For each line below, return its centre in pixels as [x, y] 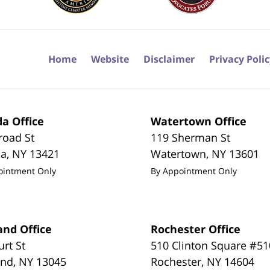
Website [110, 59]
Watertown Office [199, 121]
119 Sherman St [191, 137]
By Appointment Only [194, 171]
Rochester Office [196, 229]
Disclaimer [169, 59]
